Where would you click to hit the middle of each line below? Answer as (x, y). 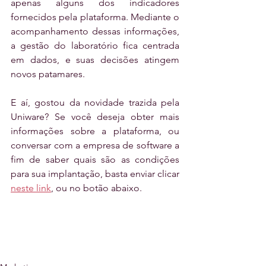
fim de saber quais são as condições (95, 159)
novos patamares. (48, 74)
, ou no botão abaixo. (96, 188)
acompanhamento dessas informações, (95, 31)
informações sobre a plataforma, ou (95, 131)
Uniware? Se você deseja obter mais (95, 116)
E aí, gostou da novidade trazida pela (95, 102)
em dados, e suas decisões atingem (95, 59)
